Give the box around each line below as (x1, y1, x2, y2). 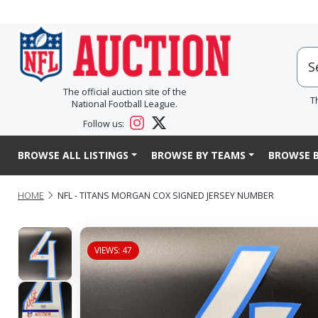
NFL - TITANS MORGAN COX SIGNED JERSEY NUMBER (57, 189, 274, 202)
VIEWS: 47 (94, 243, 132, 256)
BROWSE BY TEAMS (150, 148, 246, 163)
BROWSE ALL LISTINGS (18, 148, 128, 163)
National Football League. (72, 98, 177, 111)
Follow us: (83, 118, 127, 131)
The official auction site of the (62, 86, 187, 99)
